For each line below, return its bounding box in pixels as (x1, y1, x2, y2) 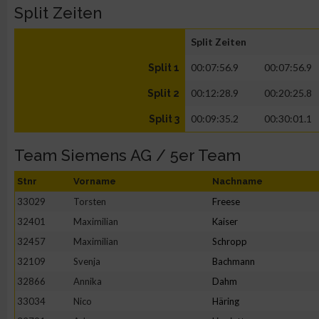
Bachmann (212, 256, 255, 267)
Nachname (212, 176, 263, 187)
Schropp (212, 236, 247, 247)
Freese (212, 196, 240, 207)
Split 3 (149, 113, 179, 125)
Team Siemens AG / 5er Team (14, 146, 241, 164)
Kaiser (212, 216, 238, 227)
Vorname (73, 176, 116, 187)
